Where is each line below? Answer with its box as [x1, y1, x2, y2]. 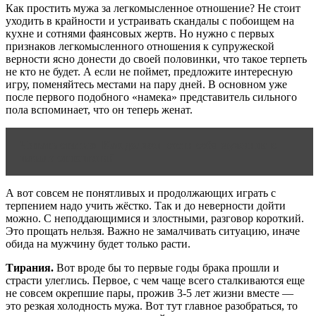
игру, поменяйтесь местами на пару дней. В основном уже [6, 78, 287, 91]
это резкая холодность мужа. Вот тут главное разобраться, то [6, 300, 298, 312]
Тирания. [6, 262, 54, 274]
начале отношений [20, 152, 114, 164]
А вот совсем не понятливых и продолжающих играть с [6, 187, 276, 200]
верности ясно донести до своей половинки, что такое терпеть [6, 53, 307, 66]
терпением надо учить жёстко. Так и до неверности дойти [6, 200, 286, 212]
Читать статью [20, 139, 96, 152]
